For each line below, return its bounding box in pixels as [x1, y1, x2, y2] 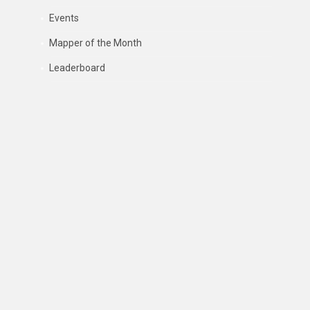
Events [49, 12, 80, 24]
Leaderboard [49, 62, 106, 73]
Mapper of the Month [49, 37, 143, 48]
